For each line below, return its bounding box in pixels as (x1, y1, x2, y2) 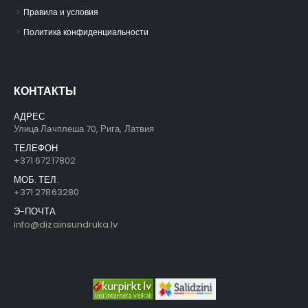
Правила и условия (23, 6, 98, 18)
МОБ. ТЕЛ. (14, 173, 59, 186)
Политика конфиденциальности (23, 26, 148, 38)
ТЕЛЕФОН (14, 141, 58, 155)
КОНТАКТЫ (14, 82, 76, 99)
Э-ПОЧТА (14, 204, 56, 218)
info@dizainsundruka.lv (14, 217, 118, 231)
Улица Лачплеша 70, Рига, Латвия (14, 122, 155, 135)
